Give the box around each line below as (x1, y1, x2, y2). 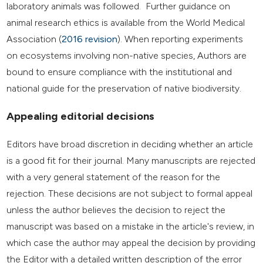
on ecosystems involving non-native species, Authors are (6, 49, 247, 61)
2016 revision (62, 33, 118, 45)
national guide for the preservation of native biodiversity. (6, 82, 242, 94)
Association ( (6, 33, 62, 45)
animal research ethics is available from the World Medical (6, 16, 245, 28)
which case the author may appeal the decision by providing (6, 237, 256, 249)
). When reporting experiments (117, 33, 244, 45)
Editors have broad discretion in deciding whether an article (6, 139, 254, 150)
